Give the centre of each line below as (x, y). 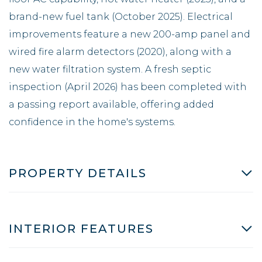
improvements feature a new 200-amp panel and (130, 34)
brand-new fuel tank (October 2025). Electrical (121, 16)
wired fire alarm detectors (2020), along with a (120, 51)
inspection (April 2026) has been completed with (128, 87)
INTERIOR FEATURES (81, 228)
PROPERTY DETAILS (78, 173)
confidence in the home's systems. (92, 122)
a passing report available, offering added (111, 104)
